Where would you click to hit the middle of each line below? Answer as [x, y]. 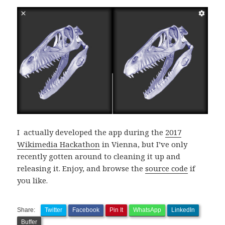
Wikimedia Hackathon [59, 144]
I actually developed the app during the [91, 132]
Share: [27, 210]
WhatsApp [147, 210]
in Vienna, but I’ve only [144, 144]
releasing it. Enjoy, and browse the [81, 168]
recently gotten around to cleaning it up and [99, 156]
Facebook [86, 210]
